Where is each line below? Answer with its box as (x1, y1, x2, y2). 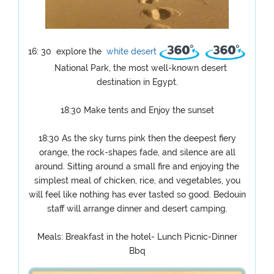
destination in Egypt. (96, 77, 178, 87)
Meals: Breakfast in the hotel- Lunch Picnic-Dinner (37, 232, 237, 242)
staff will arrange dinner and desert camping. (46, 204, 228, 213)
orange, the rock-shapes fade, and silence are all (39, 147, 235, 157)
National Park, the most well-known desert (50, 63, 227, 73)
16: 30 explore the (28, 46, 105, 56)
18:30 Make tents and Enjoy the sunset (60, 105, 214, 115)
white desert (104, 46, 160, 56)
